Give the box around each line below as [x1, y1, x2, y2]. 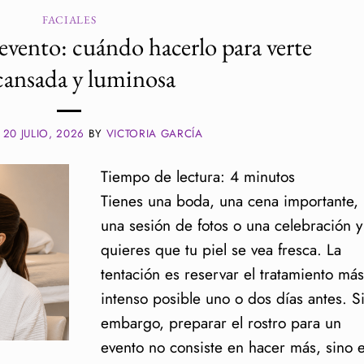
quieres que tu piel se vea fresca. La [100, 238, 341, 262]
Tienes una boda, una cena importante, [100, 189, 358, 213]
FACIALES [42, 12, 97, 28]
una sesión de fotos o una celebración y [100, 214, 362, 237]
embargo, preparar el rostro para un [100, 311, 341, 335]
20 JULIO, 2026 [2, 126, 84, 142]
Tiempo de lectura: [100, 165, 225, 188]
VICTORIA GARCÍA [106, 126, 203, 142]
